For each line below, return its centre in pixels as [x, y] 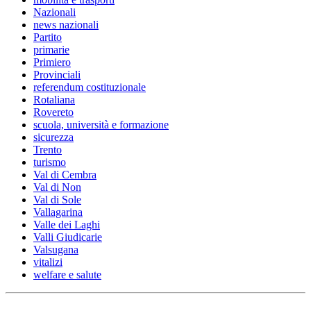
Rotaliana [54, 99]
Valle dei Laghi [67, 224]
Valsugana [56, 249]
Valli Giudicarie [68, 237]
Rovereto [53, 112]
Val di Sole [57, 199]
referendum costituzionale [90, 87]
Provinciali [57, 74]
